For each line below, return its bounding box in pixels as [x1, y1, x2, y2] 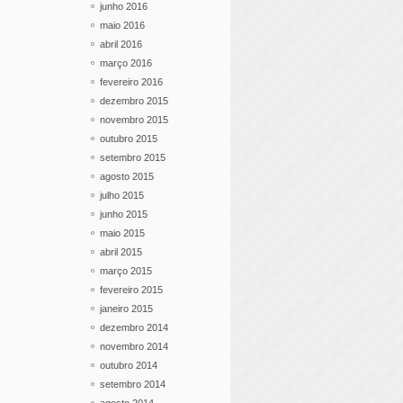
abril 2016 [100, 39, 142, 49]
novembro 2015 [100, 114, 168, 125]
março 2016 [100, 58, 152, 68]
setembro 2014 [100, 379, 166, 390]
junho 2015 [100, 209, 148, 219]
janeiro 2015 [100, 303, 153, 314]
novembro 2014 [100, 341, 168, 352]
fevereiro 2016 [100, 76, 163, 87]
